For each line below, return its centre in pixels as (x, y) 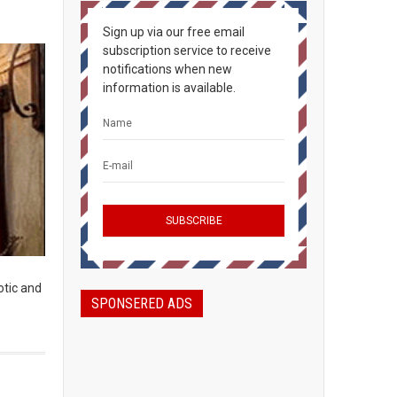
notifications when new (167, 69)
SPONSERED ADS (142, 304)
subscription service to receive (187, 51)
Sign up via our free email (174, 32)
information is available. (169, 88)
